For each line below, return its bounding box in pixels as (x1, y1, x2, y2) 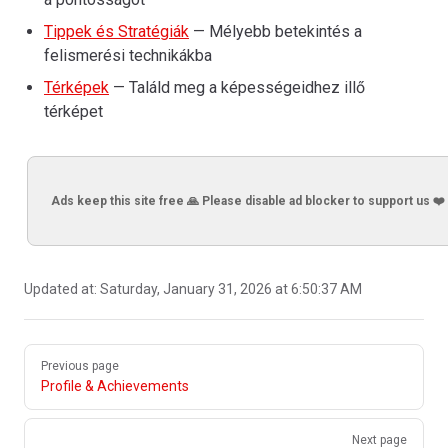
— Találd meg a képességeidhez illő (109, 78, 365, 97)
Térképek (44, 78, 109, 97)
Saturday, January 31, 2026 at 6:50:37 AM (100, 281, 362, 297)
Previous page (41, 359, 119, 373)
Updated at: (24, 281, 100, 297)
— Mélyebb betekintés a (189, 22, 362, 41)
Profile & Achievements (41, 378, 189, 394)
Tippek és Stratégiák (44, 22, 189, 41)
